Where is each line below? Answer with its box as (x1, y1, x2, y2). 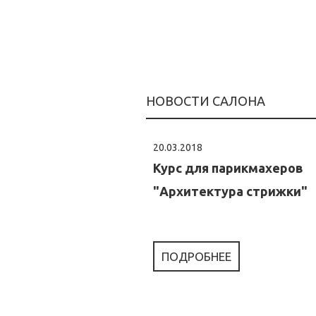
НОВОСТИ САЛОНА (146, 94, 265, 108)
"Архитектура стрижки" (153, 184, 308, 198)
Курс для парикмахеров (153, 161, 303, 175)
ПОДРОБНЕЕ (162, 250, 231, 263)
